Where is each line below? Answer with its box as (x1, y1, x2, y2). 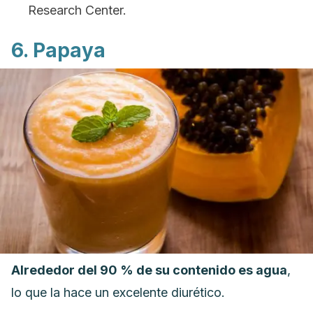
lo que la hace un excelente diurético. (11, 285, 225, 300)
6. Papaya (11, 38, 105, 62)
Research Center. (28, 3, 126, 17)
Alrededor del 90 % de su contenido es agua (11, 263, 287, 277)
